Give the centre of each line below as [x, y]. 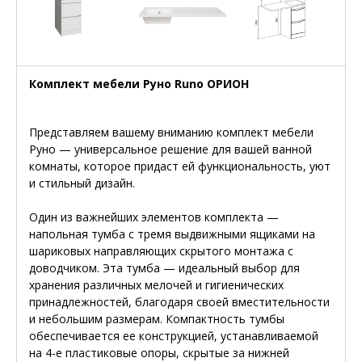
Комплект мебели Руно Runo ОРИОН [139, 84]
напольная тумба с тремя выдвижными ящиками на [172, 234]
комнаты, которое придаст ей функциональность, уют [180, 166]
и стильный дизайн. [82, 183]
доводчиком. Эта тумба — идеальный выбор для [164, 268]
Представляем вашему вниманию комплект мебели [171, 133]
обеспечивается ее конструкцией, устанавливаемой [174, 336]
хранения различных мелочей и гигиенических [156, 285]
